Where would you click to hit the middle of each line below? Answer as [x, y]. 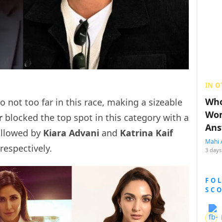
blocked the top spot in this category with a [96, 118]
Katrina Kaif [146, 133]
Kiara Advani [71, 133]
